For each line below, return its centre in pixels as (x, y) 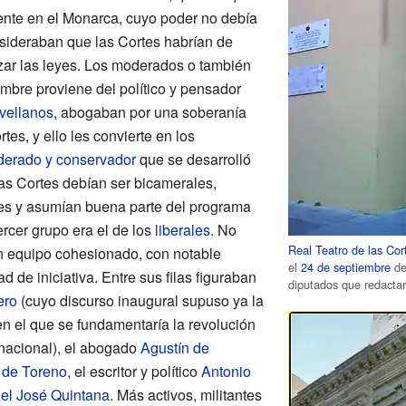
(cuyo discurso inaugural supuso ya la (140, 300)
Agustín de (174, 347)
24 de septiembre (346, 267)
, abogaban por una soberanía (150, 111)
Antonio (226, 371)
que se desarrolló (193, 159)
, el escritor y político (134, 371)
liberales (182, 229)
